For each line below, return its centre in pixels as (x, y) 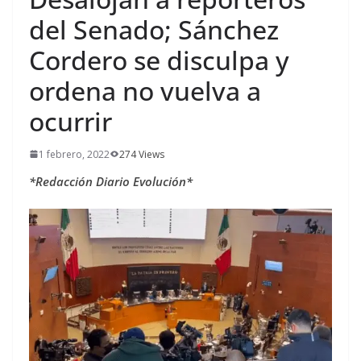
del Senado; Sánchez (154, 29)
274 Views (142, 154)
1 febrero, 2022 (74, 154)
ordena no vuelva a (145, 90)
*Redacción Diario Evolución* (111, 181)
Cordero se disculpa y (159, 60)
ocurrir (71, 121)
